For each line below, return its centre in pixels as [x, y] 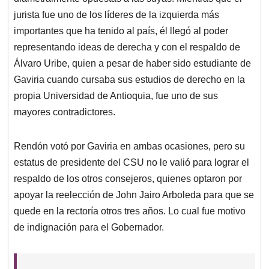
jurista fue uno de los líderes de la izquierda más [116, 15]
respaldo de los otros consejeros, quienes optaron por [128, 179]
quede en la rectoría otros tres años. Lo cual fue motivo [130, 211]
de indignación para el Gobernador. [89, 228]
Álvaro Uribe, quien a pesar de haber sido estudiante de [132, 64]
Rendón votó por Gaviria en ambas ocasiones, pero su [129, 147]
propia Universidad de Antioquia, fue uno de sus [116, 96]
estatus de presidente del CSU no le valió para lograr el [131, 163]
